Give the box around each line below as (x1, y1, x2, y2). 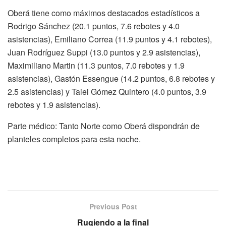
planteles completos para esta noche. (8, 133, 141, 145)
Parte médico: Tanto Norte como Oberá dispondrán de (8, 120, 200, 132)
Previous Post (89, 201, 137, 211)
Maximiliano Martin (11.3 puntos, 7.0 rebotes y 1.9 (8, 59, 185, 71)
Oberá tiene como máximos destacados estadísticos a (8, 7, 200, 19)
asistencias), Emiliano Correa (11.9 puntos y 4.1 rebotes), (8, 33, 212, 45)
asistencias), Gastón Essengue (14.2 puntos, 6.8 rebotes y (8, 72, 215, 84)
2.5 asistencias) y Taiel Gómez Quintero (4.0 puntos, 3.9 (8, 85, 206, 97)
